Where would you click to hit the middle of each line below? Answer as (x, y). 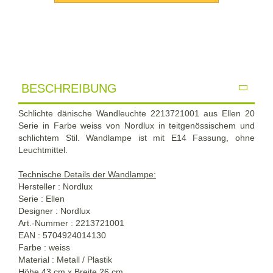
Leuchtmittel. (43, 150)
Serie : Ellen (41, 198)
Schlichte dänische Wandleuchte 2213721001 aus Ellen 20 (136, 113)
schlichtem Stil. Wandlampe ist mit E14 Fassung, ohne (136, 137)
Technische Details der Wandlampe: (87, 174)
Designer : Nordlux (54, 211)
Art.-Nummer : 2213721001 (71, 223)
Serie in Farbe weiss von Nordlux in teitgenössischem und (136, 125)
